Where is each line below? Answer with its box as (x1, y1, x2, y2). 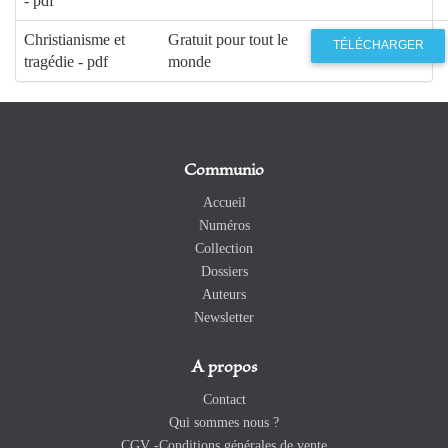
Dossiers (200, 263, 248, 279)
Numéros (198, 217, 250, 233)
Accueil (202, 194, 246, 210)
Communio (184, 161, 264, 180)
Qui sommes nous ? (169, 414, 279, 430)
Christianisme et (24, 30, 125, 48)
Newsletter (194, 309, 254, 325)
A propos (191, 358, 257, 377)
